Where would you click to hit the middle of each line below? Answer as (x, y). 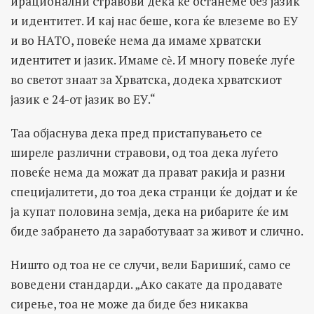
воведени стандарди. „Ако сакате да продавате (146, 284)
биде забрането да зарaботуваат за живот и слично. (157, 231)
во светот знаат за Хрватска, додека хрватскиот (146, 79)
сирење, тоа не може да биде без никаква (129, 303)
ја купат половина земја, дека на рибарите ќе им (150, 211)
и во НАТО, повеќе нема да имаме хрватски (136, 40)
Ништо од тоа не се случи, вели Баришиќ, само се (151, 264)
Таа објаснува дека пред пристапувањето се (136, 132)
